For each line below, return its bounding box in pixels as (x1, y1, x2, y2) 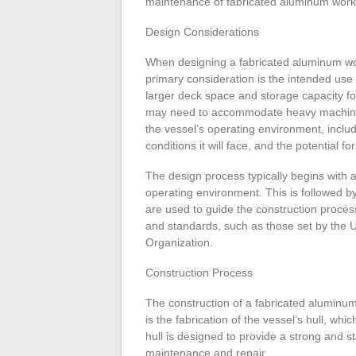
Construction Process (145, 266, 253, 279)
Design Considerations (145, 25, 259, 38)
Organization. (145, 236, 213, 249)
